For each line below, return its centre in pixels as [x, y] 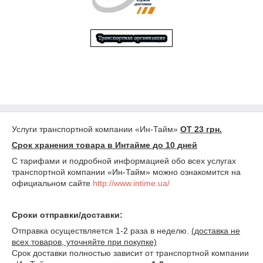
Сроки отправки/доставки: [67, 215]
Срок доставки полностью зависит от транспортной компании [130, 253]
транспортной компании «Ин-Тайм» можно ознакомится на [126, 172]
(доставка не [216, 231]
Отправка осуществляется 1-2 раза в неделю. [102, 231]
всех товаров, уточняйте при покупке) [84, 242]
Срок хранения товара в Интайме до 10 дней [104, 145]
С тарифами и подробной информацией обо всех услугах [124, 161]
